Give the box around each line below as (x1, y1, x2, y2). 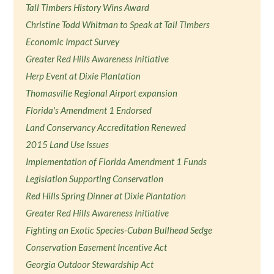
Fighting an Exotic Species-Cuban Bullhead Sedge (26, 224, 213, 235)
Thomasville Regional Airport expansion (26, 87, 178, 98)
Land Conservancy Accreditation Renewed (26, 122, 187, 133)
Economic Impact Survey (26, 36, 120, 47)
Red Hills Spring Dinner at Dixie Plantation (26, 190, 187, 201)
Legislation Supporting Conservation (26, 173, 164, 184)
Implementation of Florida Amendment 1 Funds (26, 156, 207, 167)
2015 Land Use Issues (26, 139, 109, 150)
